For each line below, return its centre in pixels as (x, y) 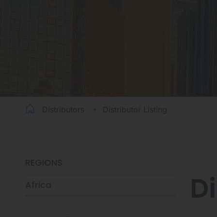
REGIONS (44, 163)
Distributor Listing (135, 109)
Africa (38, 185)
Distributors (63, 109)
